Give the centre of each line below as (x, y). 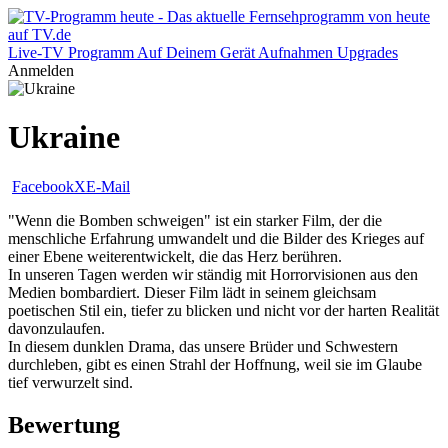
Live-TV (36, 52)
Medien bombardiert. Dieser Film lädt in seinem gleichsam (192, 292)
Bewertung (64, 424)
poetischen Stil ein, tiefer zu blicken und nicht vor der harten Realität (223, 310)
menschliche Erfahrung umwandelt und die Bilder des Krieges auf (216, 238)
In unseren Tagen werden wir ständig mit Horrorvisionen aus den (213, 274)
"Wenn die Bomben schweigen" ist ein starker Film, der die (195, 220)
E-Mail (108, 186)
